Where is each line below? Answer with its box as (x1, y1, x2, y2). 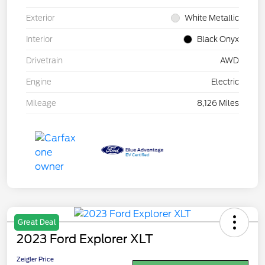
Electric (211, 77, 239, 87)
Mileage (26, 99, 56, 108)
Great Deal (18, 218, 56, 227)
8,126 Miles (197, 99, 239, 108)
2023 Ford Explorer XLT (17, 232, 153, 247)
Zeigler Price (17, 256, 54, 263)
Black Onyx (197, 35, 239, 44)
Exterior (26, 14, 55, 23)
